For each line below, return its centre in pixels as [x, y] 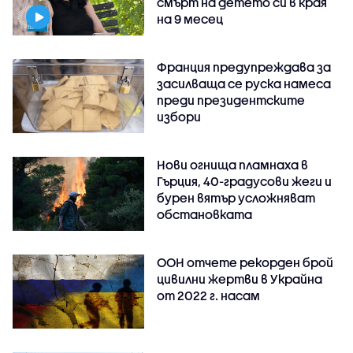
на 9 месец [190, 19]
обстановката [205, 214]
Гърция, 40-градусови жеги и [245, 181]
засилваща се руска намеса [244, 83]
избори [179, 116]
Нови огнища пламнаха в [233, 164]
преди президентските [231, 100]
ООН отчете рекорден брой [245, 262]
